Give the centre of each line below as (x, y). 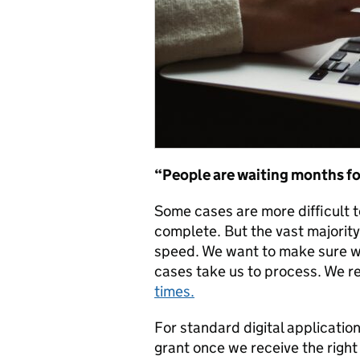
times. (174, 291)
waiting (263, 175)
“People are (196, 175)
